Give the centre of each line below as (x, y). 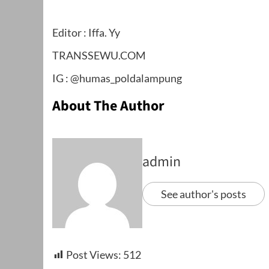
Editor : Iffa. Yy (86, 32)
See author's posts (204, 194)
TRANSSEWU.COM (99, 55)
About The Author (108, 106)
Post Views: (94, 254)
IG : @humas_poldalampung (117, 78)
